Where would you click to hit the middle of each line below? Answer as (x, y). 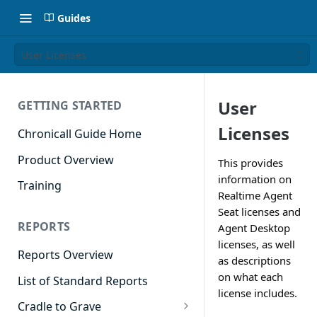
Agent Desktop (254, 228)
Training (40, 186)
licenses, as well (257, 244)
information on (255, 179)
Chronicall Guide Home (80, 133)
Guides (74, 18)
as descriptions (254, 260)
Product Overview (66, 160)
